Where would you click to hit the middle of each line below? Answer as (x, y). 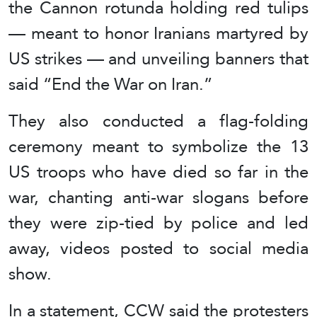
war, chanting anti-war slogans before (158, 197)
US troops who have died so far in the (158, 171)
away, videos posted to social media (158, 248)
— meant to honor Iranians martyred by (158, 33)
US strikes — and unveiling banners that (158, 58)
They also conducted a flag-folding (158, 120)
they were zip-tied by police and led (158, 222)
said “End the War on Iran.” (110, 83)
